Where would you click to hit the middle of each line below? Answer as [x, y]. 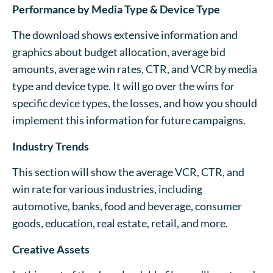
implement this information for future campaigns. [130, 120]
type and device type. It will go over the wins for [123, 86]
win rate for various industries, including [107, 189]
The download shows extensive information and [125, 35]
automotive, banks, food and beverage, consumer [127, 206]
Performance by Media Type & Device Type [116, 9]
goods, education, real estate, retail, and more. [121, 223]
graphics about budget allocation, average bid [119, 52]
